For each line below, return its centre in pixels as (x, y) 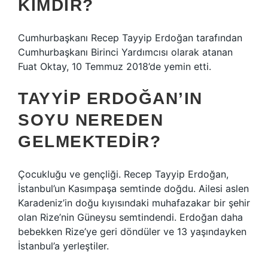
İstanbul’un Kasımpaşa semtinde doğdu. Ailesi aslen (133, 188)
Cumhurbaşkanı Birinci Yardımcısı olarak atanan (125, 52)
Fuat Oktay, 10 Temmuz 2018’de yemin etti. (115, 66)
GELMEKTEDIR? (89, 141)
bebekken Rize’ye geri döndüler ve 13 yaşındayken (132, 232)
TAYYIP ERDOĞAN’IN (110, 98)
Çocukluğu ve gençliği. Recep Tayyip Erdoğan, (123, 174)
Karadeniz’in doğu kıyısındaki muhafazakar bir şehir (134, 203)
